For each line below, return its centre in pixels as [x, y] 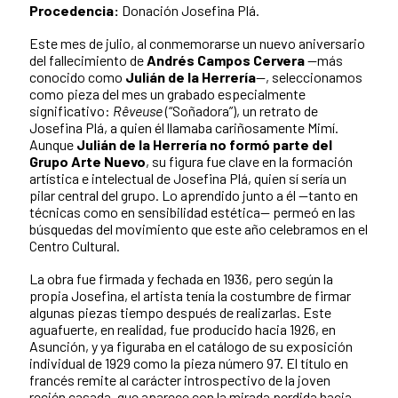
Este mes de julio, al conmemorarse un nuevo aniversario [197, 44]
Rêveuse [138, 111]
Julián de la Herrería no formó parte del [204, 145]
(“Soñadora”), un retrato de [240, 111]
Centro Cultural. [75, 246]
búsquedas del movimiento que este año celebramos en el [199, 229]
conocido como [77, 77]
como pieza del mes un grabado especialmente [167, 94]
